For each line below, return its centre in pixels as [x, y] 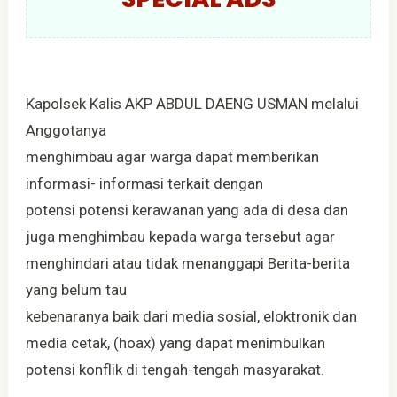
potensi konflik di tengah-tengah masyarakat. [175, 370]
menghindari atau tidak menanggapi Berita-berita [187, 264]
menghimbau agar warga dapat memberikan [172, 157]
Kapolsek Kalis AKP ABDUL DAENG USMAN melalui [192, 104]
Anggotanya [67, 131]
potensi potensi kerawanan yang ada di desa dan [187, 210]
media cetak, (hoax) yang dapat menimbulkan [175, 343]
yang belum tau [76, 290]
